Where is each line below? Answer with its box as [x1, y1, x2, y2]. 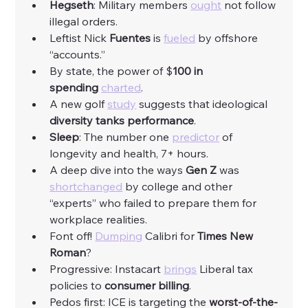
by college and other [122, 179, 236, 194]
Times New [197, 229, 256, 243]
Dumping [95, 229, 143, 243]
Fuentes [109, 31, 151, 45]
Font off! [49, 229, 96, 243]
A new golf [49, 97, 108, 111]
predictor [172, 130, 220, 144]
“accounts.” [49, 47, 106, 62]
